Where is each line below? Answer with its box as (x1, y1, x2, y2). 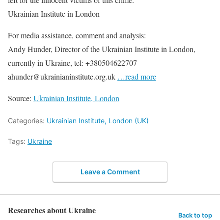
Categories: (8, 116, 47, 125)
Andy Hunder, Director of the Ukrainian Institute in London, (8, 43, 195, 54)
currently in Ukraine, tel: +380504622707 (8, 57, 137, 68)
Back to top (178, 211, 212, 219)
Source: (8, 92, 33, 103)
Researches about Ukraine (8, 204, 96, 216)
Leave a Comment (80, 167, 140, 176)
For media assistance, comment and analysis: (8, 29, 146, 40)
